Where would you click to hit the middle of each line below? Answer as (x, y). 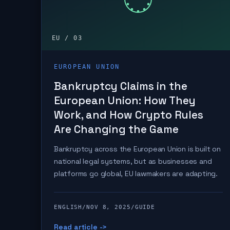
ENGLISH (68, 207)
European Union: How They (125, 100)
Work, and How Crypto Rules (129, 115)
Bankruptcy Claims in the (121, 86)
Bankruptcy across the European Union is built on (137, 149)
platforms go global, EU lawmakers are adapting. (136, 174)
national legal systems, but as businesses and (133, 161)
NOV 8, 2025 (109, 207)
